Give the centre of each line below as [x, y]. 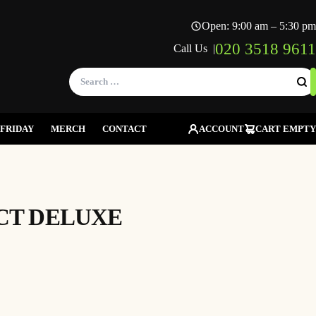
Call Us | [194, 48]
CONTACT [124, 129]
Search [82, 85]
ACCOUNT [221, 129]
